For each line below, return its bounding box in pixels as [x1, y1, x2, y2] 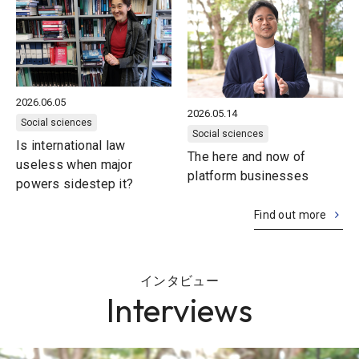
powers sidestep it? [16, 176, 134, 192]
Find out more [254, 208, 327, 222]
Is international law [16, 138, 126, 154]
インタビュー [140, 273, 219, 289]
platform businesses [188, 168, 309, 184]
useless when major [16, 157, 133, 173]
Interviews [107, 290, 252, 331]
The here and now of [188, 149, 306, 165]
